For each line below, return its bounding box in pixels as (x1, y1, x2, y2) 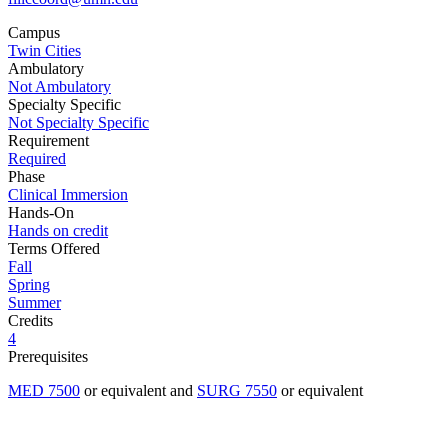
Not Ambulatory (8, 78, 111, 96)
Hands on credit (8, 222, 108, 240)
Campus (8, 24, 60, 42)
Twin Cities (8, 42, 81, 60)
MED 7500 (8, 382, 80, 400)
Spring (8, 276, 50, 294)
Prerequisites (8, 348, 88, 366)
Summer (8, 294, 61, 312)
